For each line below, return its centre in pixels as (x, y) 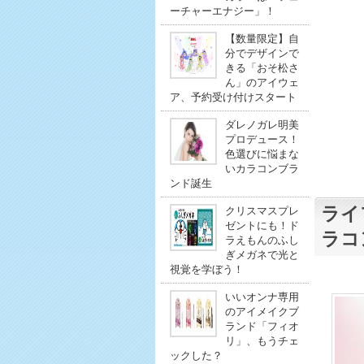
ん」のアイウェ (262, 82)
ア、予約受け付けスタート (233, 97)
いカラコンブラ (262, 169)
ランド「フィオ (262, 326)
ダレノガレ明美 (262, 125)
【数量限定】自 (262, 39)
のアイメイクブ (262, 312)
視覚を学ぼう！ (206, 269)
